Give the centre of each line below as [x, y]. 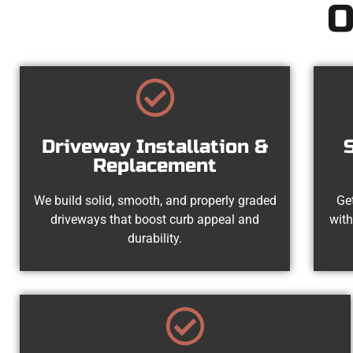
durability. [155, 238]
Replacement [155, 165]
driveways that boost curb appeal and [155, 219]
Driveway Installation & [155, 147]
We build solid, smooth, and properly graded [155, 200]
